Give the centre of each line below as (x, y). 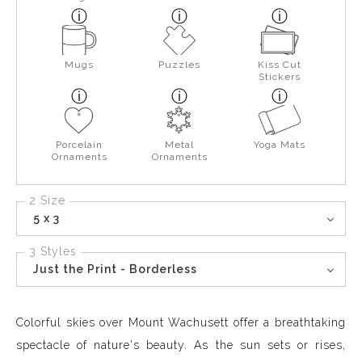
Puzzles (180, 64)
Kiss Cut (280, 64)
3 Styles (53, 251)
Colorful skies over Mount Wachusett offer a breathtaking (181, 322)
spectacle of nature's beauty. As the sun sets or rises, (181, 345)
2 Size (47, 200)
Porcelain (80, 144)
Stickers (280, 76)
